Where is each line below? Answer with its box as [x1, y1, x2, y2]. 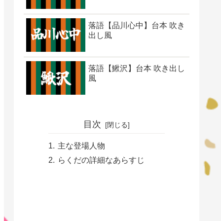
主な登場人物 [58, 141, 105, 150]
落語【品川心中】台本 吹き [88, 21, 185, 30]
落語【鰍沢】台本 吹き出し [88, 64, 185, 73]
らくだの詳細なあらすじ [58, 155, 145, 164]
